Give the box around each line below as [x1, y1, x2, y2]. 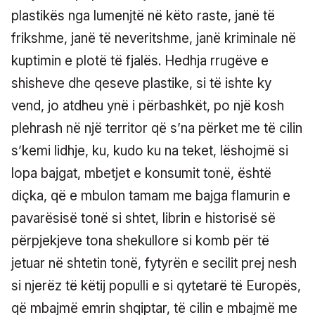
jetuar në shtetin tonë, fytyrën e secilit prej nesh [11, 255, 297, 271]
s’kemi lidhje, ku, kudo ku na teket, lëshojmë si [11, 142, 288, 159]
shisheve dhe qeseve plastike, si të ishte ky [11, 75, 271, 91]
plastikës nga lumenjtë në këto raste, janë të [11, 7, 275, 24]
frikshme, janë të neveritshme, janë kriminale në [11, 30, 296, 46]
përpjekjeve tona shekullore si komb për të [11, 232, 269, 249]
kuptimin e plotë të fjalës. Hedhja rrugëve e [11, 52, 269, 69]
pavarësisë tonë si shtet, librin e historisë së [11, 210, 276, 226]
